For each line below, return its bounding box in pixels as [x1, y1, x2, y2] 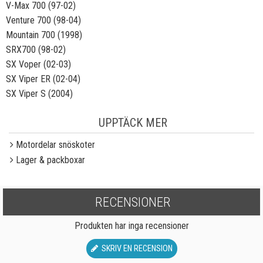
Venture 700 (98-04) [6, 15, 81, 26]
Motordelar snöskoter [16, 139, 95, 150]
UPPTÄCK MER [99, 116, 167, 130]
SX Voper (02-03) [6, 59, 71, 70]
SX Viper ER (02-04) [6, 73, 80, 85]
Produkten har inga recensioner [74, 220, 189, 231]
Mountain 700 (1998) [6, 29, 82, 41]
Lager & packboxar [16, 154, 85, 166]
